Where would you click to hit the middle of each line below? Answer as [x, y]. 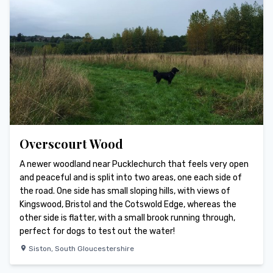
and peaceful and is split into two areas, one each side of [131, 177]
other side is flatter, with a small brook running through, [127, 218]
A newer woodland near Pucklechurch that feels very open [134, 164]
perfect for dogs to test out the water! [97, 231]
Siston [40, 248]
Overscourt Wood [71, 143]
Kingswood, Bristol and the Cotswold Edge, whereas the [128, 204]
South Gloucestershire [94, 248]
